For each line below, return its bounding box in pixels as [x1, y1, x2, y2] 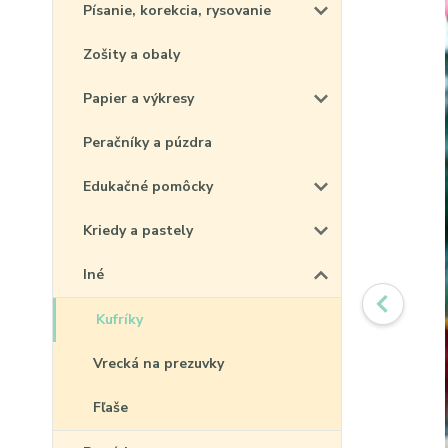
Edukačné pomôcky [83, 177, 213, 196]
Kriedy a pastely [83, 221, 193, 240]
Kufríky [96, 310, 143, 329]
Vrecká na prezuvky [93, 354, 224, 373]
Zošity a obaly [83, 45, 180, 64]
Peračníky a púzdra [83, 133, 212, 152]
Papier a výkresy [83, 89, 194, 108]
